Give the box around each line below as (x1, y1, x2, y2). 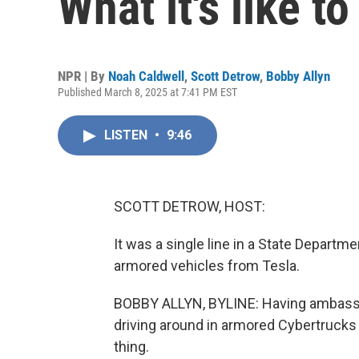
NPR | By (58, 68, 108, 84)
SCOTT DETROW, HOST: (114, 198, 265, 215)
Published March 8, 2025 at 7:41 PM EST (58, 86, 237, 99)
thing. (114, 338, 149, 355)
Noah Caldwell (108, 68, 184, 84)
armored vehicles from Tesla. (114, 257, 300, 274)
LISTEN (104, 127, 151, 143)
